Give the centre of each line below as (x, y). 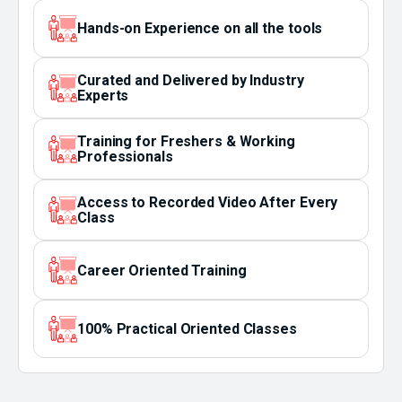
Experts (103, 96)
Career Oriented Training (162, 270)
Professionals (125, 157)
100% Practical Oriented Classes (187, 329)
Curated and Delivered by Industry (191, 81)
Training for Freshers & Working (186, 142)
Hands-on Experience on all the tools (200, 28)
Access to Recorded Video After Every (208, 203)
